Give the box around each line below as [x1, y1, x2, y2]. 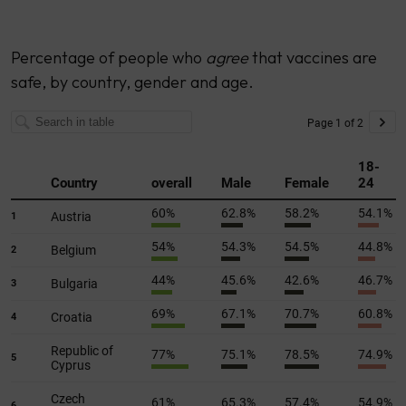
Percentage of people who [10, 46, 206, 68]
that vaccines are [247, 46, 377, 68]
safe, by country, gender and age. [10, 71, 254, 92]
